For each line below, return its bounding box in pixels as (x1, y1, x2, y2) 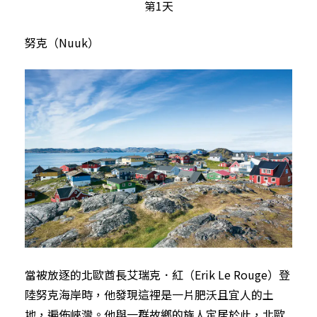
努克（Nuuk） (25, 33, 99, 51)
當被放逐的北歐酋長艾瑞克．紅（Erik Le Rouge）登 (25, 265, 290, 283)
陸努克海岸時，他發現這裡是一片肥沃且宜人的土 (25, 285, 274, 303)
